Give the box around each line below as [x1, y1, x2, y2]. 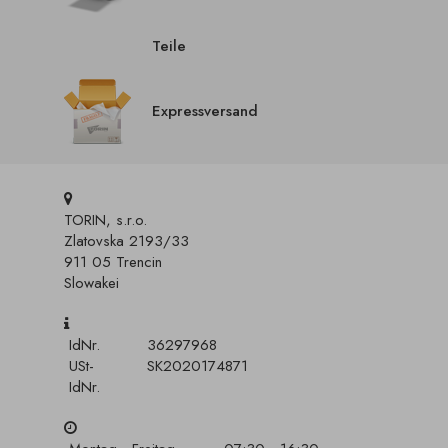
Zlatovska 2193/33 [64, 230, 189, 252]
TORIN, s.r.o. [64, 209, 147, 231]
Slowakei [64, 272, 119, 294]
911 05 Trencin [64, 251, 162, 273]
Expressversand [151, 100, 258, 122]
